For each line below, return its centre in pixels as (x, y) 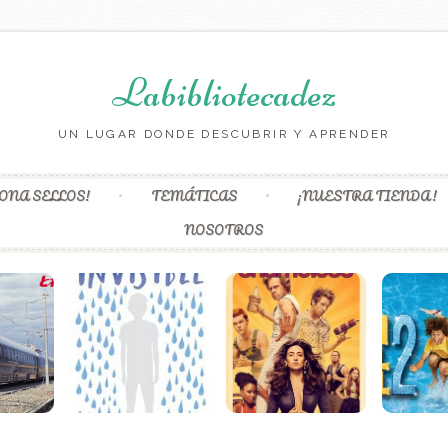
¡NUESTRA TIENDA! (367, 195)
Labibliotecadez (224, 93)
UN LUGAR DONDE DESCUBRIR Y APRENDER (224, 134)
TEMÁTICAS (193, 195)
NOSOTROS (224, 229)
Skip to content (272, 183)
